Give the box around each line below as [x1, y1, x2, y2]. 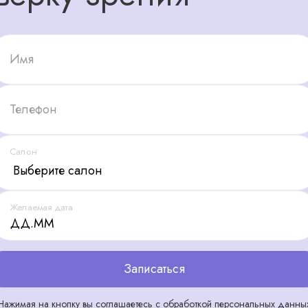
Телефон [10, 100, 56, 118]
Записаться [123, 259, 185, 278]
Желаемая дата [10, 200, 73, 214]
